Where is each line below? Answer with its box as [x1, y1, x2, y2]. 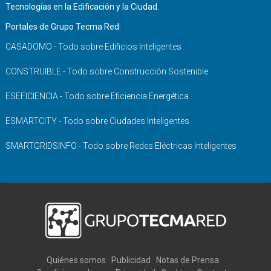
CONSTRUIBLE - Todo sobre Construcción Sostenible [5, 67, 208, 77]
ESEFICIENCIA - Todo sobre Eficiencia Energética [5, 91, 189, 102]
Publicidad [111, 255, 151, 266]
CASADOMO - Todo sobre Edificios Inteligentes [5, 42, 181, 52]
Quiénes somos [47, 255, 106, 266]
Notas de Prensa [156, 255, 219, 266]
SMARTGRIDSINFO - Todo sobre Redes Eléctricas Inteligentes [5, 141, 237, 151]
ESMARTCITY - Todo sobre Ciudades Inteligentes [5, 116, 189, 126]
